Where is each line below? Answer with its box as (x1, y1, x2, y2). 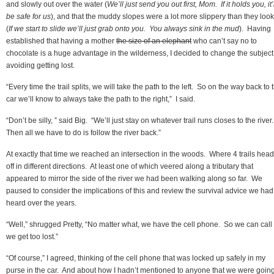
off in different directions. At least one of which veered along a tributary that (6, 161, 253, 171)
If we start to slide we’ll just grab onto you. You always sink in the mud (9, 24, 239, 33)
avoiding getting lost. (6, 61, 75, 70)
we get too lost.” (6, 232, 58, 241)
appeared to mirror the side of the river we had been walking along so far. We (6, 174, 262, 183)
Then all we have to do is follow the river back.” (6, 128, 161, 137)
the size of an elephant (116, 36, 191, 45)
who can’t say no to (191, 36, 257, 45)
